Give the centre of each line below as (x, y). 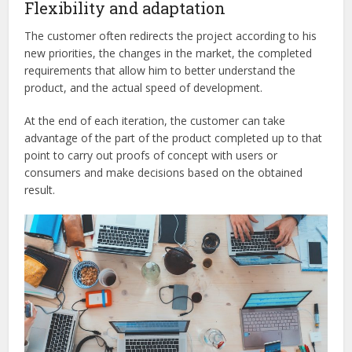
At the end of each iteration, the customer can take (155, 121)
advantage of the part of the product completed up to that (174, 138)
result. (40, 190)
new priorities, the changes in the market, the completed (169, 53)
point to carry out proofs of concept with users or (151, 156)
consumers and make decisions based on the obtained (164, 173)
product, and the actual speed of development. (144, 88)
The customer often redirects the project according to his (171, 36)
